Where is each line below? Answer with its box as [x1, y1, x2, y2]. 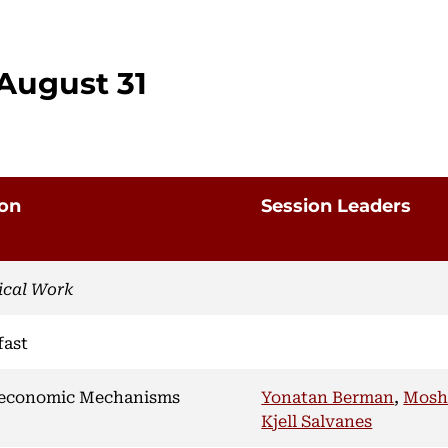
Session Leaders [261, 192, 412, 217]
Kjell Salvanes [261, 407, 373, 432]
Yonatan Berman [261, 383, 395, 408]
